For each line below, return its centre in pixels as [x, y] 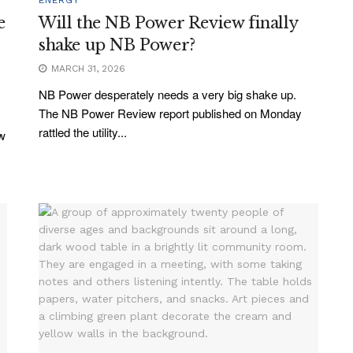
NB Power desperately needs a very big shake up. [167, 94]
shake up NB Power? [117, 45]
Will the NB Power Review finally [168, 22]
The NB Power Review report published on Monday [170, 113]
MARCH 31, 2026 [87, 68]
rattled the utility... [83, 132]
